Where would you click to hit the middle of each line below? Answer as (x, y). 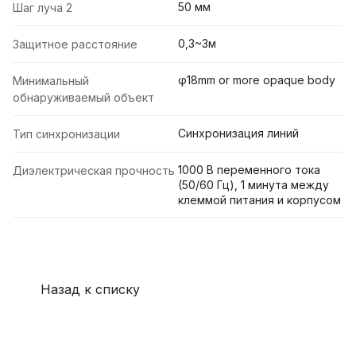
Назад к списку (90, 289)
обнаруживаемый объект (83, 98)
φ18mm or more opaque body (257, 80)
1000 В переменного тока (249, 170)
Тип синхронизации (66, 134)
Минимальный (51, 81)
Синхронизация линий (238, 133)
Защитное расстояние (75, 44)
